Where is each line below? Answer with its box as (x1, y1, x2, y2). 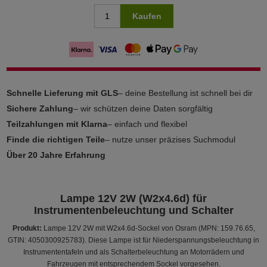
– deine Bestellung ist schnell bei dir (118, 88, 253, 98)
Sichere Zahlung (7, 103, 74, 113)
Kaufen (132, 11, 162, 21)
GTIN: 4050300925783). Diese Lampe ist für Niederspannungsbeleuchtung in (8, 235, 259, 244)
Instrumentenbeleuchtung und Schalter (33, 204, 234, 216)
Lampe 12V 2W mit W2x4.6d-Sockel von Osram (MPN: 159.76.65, (41, 223, 255, 232)
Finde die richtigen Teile (7, 134, 105, 144)
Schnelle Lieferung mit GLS (7, 88, 119, 98)
